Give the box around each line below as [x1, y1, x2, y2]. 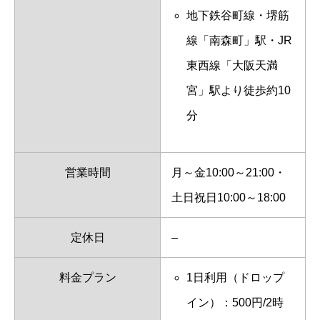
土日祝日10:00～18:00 [171, 191, 286, 204]
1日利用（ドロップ [186, 271, 284, 284]
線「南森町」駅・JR [186, 34, 292, 47]
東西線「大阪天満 [186, 59, 278, 72]
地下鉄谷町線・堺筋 [186, 9, 289, 22]
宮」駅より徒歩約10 [186, 84, 291, 97]
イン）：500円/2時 [186, 296, 284, 309]
